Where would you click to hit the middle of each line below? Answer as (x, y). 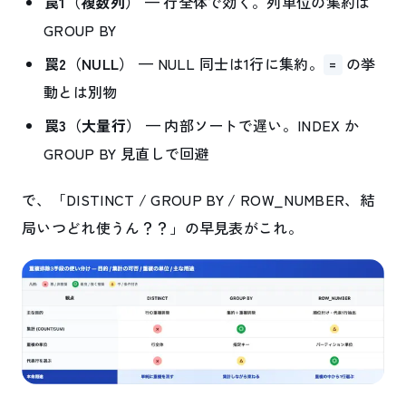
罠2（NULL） (89, 63)
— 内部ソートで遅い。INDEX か (251, 126)
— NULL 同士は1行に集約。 (229, 63)
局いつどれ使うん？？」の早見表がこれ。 (163, 227)
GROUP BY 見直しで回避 (126, 154)
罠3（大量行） (93, 126)
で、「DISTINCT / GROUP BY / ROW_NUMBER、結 (198, 199)
